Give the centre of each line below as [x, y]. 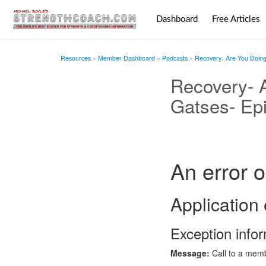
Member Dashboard [126, 58]
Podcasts [175, 58]
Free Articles [236, 19]
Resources [76, 58]
